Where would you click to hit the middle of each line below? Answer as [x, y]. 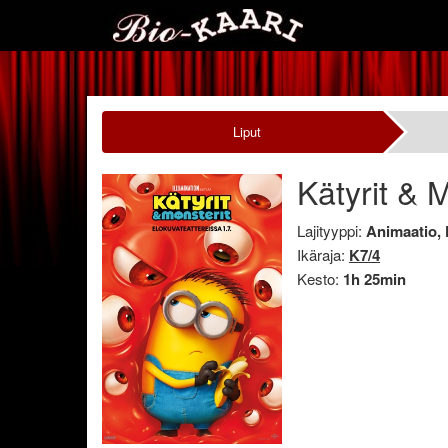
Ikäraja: [323, 254]
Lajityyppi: [331, 230]
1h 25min [374, 278]
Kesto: [320, 278]
